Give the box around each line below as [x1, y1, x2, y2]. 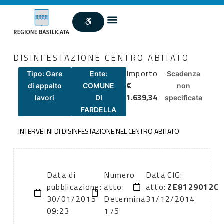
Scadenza [167, 69, 201, 78]
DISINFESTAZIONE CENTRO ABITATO [13, 51, 189, 64]
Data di [46, 169, 76, 181]
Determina [104, 193, 146, 205]
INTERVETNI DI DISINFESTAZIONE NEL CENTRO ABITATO [18, 125, 179, 136]
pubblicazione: [46, 181, 102, 193]
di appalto [27, 81, 62, 90]
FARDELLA [81, 105, 117, 114]
